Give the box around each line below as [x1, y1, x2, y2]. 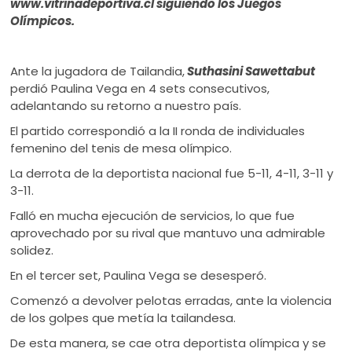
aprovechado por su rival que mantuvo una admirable [10, 225, 326, 241]
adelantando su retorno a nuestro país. [10, 97, 242, 114]
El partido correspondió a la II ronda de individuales [10, 123, 306, 139]
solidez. [10, 242, 54, 258]
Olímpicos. [10, 13, 75, 29]
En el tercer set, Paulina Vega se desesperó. [10, 267, 267, 284]
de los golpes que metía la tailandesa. [10, 310, 236, 326]
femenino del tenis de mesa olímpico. [10, 140, 233, 156]
